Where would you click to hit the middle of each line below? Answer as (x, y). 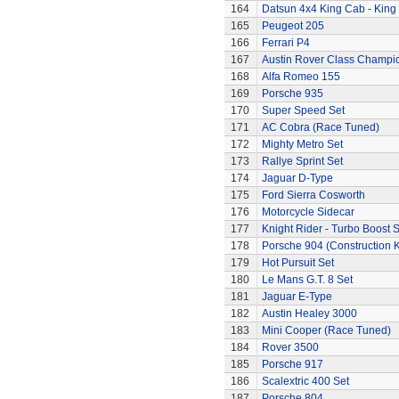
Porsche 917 (292, 364)
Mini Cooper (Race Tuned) (326, 330)
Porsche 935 (292, 94)
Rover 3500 (290, 347)
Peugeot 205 (293, 26)
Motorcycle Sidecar (308, 212)
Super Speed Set (303, 110)
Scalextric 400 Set (305, 381)
